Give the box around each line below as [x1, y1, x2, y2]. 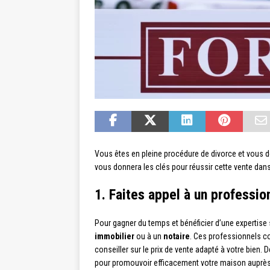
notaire [163, 231, 190, 242]
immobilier [95, 231, 134, 242]
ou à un [134, 231, 163, 242]
